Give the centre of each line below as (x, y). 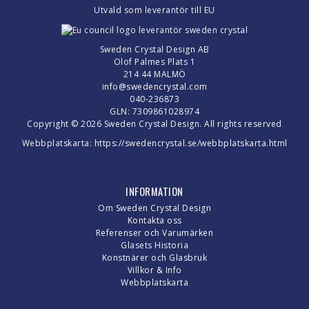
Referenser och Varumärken (154, 232)
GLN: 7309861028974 (154, 111)
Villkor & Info (154, 270)
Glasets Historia (154, 245)
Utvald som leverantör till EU (154, 10)
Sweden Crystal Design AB (154, 49)
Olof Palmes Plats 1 (154, 61)
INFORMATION (154, 191)
